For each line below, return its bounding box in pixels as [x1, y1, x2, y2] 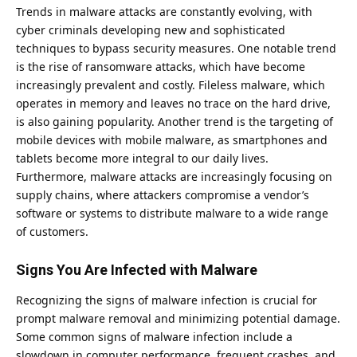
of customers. [16, 223, 92, 239]
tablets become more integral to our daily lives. [16, 150, 269, 166]
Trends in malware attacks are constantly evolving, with [16, 3, 312, 19]
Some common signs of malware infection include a [16, 329, 292, 345]
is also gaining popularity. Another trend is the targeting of [16, 113, 333, 129]
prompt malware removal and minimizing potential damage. [16, 311, 340, 327]
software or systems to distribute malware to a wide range [16, 205, 328, 221]
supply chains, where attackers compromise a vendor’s [16, 186, 309, 202]
